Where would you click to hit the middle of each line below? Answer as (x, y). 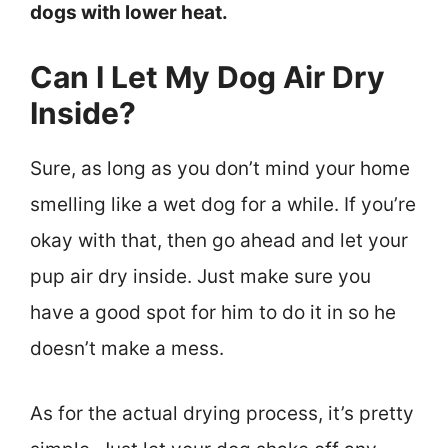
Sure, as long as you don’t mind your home (220, 169)
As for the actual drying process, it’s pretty (222, 413)
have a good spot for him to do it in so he (213, 313)
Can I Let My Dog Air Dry (207, 77)
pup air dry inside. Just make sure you (200, 277)
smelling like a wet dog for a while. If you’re (223, 205)
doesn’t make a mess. (127, 349)
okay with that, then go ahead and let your (219, 241)
